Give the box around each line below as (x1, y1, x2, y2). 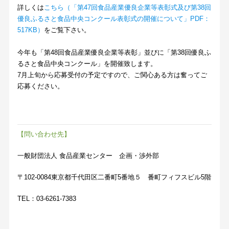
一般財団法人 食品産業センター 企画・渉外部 (17, 152, 159, 160)
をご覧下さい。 (44, 26, 91, 34)
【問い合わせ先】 (17, 130, 71, 139)
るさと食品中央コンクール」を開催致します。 (17, 60, 157, 68)
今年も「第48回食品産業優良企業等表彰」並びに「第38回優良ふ (17, 49, 212, 57)
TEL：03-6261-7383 (17, 195, 77, 203)
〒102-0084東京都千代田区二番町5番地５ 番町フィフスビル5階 (17, 173, 212, 181)
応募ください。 (17, 82, 64, 90)
